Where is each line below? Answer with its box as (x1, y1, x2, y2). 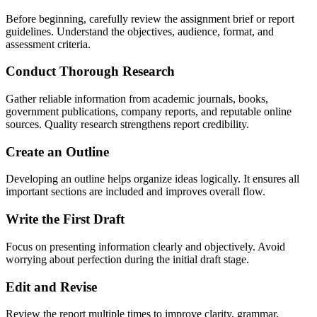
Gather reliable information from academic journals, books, (6, 93, 268, 105)
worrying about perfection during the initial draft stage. (6, 253, 249, 265)
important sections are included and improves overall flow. (6, 185, 265, 198)
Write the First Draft (6, 212, 125, 227)
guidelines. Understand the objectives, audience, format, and (6, 25, 274, 38)
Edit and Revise (6, 279, 97, 294)
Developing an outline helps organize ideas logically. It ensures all (6, 173, 299, 185)
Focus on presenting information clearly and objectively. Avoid (6, 240, 285, 253)
